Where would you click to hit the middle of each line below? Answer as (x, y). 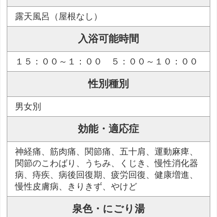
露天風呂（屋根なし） (59, 17)
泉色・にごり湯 (108, 209)
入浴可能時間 (108, 39)
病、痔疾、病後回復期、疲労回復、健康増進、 (107, 175)
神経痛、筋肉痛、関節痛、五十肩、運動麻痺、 (107, 152)
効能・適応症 (108, 129)
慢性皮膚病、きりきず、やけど (76, 187)
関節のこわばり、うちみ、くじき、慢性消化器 (107, 163)
